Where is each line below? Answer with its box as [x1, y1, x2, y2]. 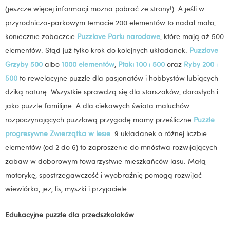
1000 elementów [62, 59, 114, 69]
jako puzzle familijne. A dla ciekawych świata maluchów [5, 101, 189, 110]
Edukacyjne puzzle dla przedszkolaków [5, 210, 134, 220]
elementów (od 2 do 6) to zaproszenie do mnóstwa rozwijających [5, 142, 217, 152]
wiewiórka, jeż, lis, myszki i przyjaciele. [5, 184, 129, 194]
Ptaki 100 [118, 59, 147, 69]
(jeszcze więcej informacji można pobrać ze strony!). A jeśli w [5, 4, 204, 13]
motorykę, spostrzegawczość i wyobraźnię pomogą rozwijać [5, 170, 202, 180]
